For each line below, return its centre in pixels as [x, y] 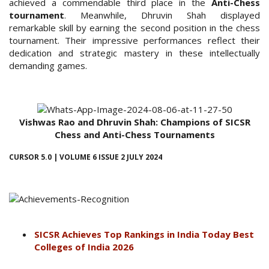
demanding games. [48, 65]
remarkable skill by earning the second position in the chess [134, 27]
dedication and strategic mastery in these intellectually [134, 53]
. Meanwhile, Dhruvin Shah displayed [162, 15]
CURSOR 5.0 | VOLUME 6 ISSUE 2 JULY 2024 [86, 157]
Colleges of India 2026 [84, 246]
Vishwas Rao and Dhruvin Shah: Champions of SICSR [134, 122]
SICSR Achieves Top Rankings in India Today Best [144, 234]
